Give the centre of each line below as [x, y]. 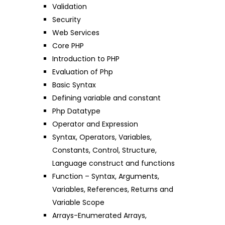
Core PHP [68, 45]
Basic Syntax [74, 85]
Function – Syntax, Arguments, [106, 176]
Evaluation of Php [83, 72]
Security [67, 19]
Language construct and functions [114, 163]
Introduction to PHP [86, 59]
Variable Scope [78, 202]
